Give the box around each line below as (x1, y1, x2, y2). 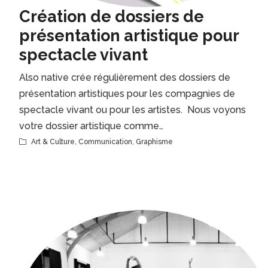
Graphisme (136, 138, 173, 146)
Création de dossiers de (19, 7, 204, 26)
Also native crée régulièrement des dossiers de (19, 72, 230, 83)
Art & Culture (31, 138, 75, 146)
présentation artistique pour (19, 26, 239, 45)
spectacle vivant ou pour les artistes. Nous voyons (19, 104, 246, 115)
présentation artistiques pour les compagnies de (19, 88, 235, 99)
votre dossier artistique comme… (19, 120, 163, 132)
